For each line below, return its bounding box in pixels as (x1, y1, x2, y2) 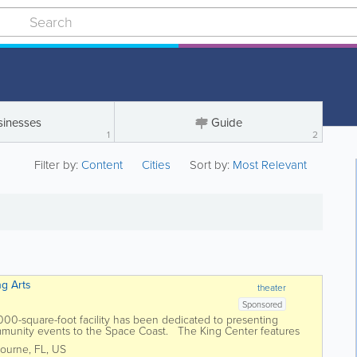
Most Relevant (233, 156, 308, 174)
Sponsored (242, 298, 283, 311)
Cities (142, 156, 171, 174)
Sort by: (190, 156, 230, 174)
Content (81, 156, 127, 174)
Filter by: (34, 156, 82, 174)
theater (257, 280, 287, 295)
